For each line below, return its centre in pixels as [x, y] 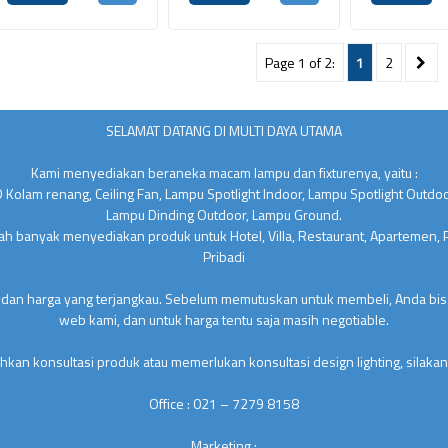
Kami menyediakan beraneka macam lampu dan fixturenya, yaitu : [224, 172]
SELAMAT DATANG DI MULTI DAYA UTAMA [224, 130]
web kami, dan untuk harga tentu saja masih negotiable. [224, 319]
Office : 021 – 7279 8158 [224, 403]
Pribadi [224, 256]
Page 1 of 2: [299, 62]
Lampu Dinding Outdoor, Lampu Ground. [224, 214]
